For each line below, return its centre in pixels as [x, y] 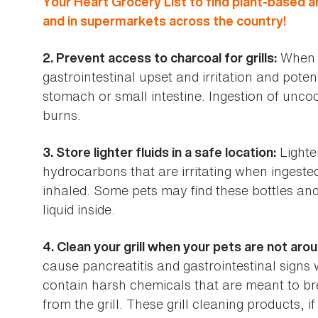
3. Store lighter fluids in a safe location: [159, 152]
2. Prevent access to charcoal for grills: [160, 57]
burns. [62, 115]
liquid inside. [79, 209]
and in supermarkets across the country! [164, 21]
